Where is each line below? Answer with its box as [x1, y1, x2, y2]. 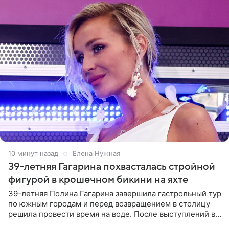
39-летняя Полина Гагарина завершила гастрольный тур [8, 189, 221, 199]
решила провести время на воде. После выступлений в [8, 209, 215, 219]
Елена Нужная [73, 149, 120, 158]
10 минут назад [8, 149, 58, 158]
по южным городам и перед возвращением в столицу [8, 199, 210, 209]
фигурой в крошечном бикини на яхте [8, 174, 188, 186]
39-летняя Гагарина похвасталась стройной [8, 161, 215, 173]
